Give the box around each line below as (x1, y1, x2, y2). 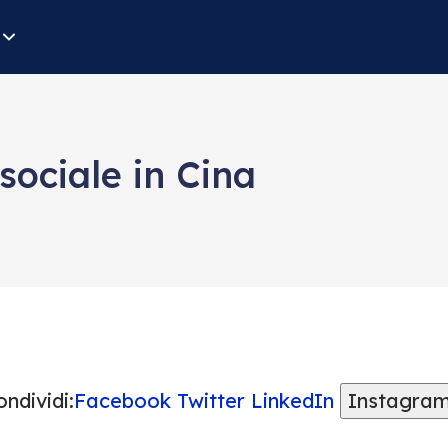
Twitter (176, 388, 245, 413)
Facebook (73, 388, 171, 413)
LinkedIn (250, 388, 334, 413)
